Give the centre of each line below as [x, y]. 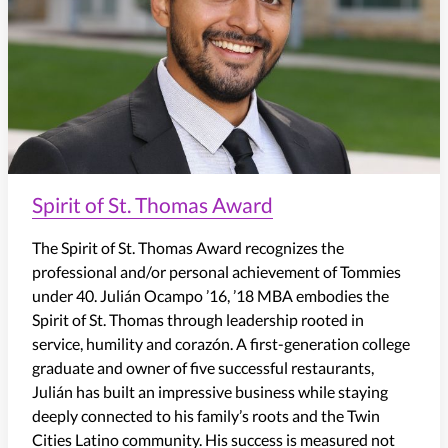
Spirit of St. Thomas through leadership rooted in [198, 319]
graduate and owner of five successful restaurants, [203, 367]
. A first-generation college [320, 343]
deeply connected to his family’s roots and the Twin [206, 415]
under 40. [66, 295]
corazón [202, 343]
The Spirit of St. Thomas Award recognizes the [188, 247]
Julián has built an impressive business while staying [210, 391]
